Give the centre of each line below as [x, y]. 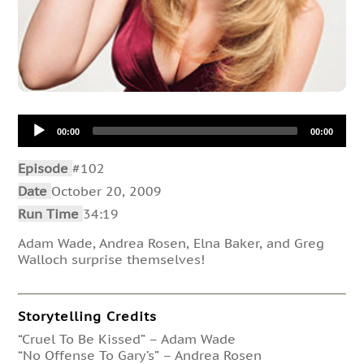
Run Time [51, 214]
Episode [45, 169]
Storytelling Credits [88, 316]
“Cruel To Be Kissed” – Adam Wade [127, 339]
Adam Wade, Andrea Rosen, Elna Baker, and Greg [171, 243]
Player [37, 139]
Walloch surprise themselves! [112, 260]
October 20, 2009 [107, 191]
